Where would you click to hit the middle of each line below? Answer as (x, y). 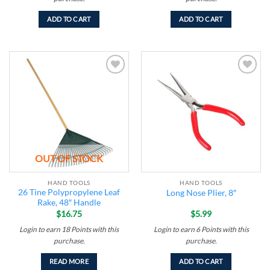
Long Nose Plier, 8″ (201, 193)
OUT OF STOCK (69, 159)
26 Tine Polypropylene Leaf (69, 193)
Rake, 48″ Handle (69, 203)
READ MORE (69, 261)
